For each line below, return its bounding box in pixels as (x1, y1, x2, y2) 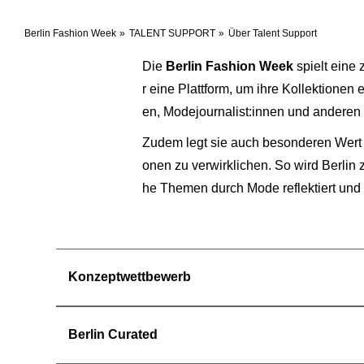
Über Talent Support (228, 27, 317, 39)
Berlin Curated (68, 327, 158, 341)
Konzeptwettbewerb (68, 270, 191, 284)
